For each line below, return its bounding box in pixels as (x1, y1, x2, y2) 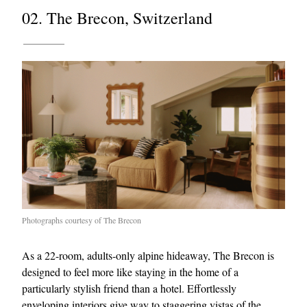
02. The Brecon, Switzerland (22, 6, 212, 29)
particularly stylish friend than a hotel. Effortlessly (22, 280, 236, 295)
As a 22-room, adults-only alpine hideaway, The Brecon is (22, 247, 274, 262)
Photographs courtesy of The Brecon (22, 214, 141, 225)
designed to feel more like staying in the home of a (22, 264, 238, 279)
